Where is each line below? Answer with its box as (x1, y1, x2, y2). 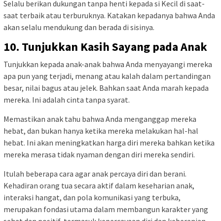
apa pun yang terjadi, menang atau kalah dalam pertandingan (3, 71, 211, 81)
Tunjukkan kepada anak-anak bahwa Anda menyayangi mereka (3, 59, 212, 69)
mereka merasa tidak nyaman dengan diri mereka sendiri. (3, 149, 195, 159)
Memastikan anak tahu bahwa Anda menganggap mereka (3, 113, 196, 124)
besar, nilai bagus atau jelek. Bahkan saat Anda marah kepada (3, 82, 209, 93)
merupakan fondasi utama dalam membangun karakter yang (3, 204, 208, 214)
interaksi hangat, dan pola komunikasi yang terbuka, (3, 192, 181, 202)
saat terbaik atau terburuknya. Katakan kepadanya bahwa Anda (3, 10, 215, 20)
